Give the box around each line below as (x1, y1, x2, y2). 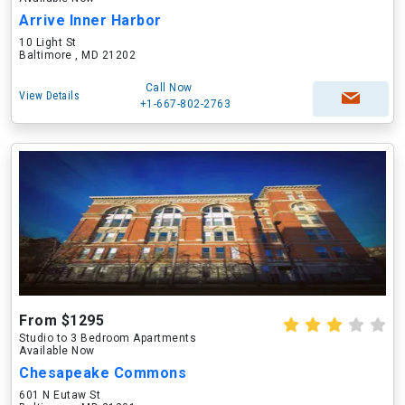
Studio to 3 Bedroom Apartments (19, 332, 196, 344)
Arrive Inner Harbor (19, 12, 162, 29)
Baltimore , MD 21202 (19, 49, 136, 61)
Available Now (19, 344, 95, 357)
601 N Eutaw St (19, 389, 100, 401)
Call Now (145, 81, 193, 94)
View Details (19, 89, 80, 102)
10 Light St (19, 36, 77, 49)
